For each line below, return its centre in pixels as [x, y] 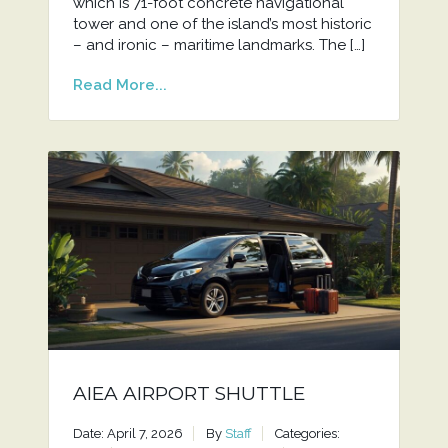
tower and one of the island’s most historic [222, 23]
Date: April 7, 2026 [127, 434]
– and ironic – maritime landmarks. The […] [218, 44]
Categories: [307, 434]
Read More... [119, 84]
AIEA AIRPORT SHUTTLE [188, 394]
